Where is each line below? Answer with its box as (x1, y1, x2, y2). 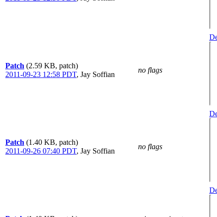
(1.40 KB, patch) (26, 138, 78, 146)
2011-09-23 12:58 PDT (5, 70, 77, 78)
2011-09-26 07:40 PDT (5, 146, 77, 155)
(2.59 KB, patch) (26, 61, 78, 70)
